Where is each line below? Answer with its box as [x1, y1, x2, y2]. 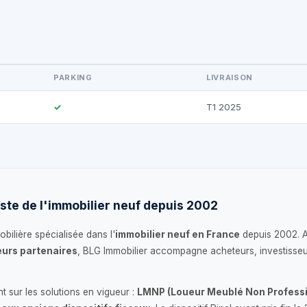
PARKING [53, 73, 93, 82]
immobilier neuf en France [115, 229, 240, 240]
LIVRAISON [206, 73, 253, 82]
